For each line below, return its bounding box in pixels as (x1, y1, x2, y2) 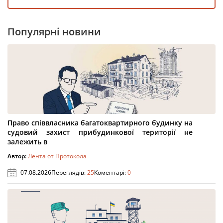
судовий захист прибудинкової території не (7, 127, 193, 137)
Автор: (7, 152, 28, 160)
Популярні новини (7, 25, 101, 38)
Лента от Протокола (28, 152, 87, 160)
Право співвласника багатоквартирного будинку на (7, 118, 193, 127)
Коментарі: (94, 168, 127, 177)
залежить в (7, 137, 47, 146)
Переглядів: (51, 168, 87, 177)
